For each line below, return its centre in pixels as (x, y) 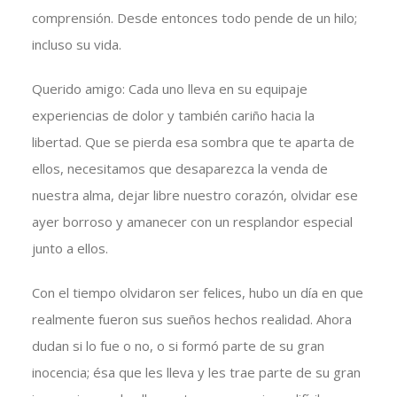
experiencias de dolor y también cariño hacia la (173, 116)
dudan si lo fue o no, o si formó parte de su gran (178, 346)
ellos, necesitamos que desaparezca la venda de (179, 169)
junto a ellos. (70, 249)
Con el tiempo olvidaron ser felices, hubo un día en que (197, 293)
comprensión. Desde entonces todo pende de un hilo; (194, 18)
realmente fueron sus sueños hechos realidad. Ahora (191, 319)
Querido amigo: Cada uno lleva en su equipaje (169, 89)
